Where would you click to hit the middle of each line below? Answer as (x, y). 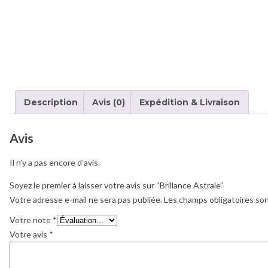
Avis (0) (109, 102)
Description (51, 102)
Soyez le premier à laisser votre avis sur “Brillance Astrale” (116, 185)
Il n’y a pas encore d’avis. (55, 163)
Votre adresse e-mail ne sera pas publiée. (86, 200)
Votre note (31, 220)
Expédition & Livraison (190, 102)
